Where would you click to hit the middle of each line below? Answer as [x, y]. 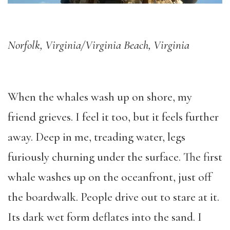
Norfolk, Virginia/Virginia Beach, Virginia [99, 45]
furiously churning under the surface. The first [115, 157]
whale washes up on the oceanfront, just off [110, 177]
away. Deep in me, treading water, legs [97, 137]
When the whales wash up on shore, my [100, 97]
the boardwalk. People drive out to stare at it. [113, 197]
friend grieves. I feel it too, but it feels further [113, 117]
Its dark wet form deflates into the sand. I [105, 217]
